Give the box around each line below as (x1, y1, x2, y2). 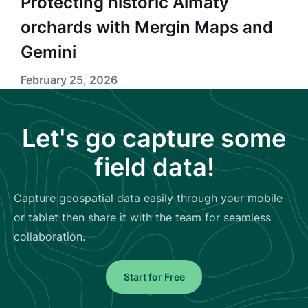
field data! (93, 151, 214, 182)
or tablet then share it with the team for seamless (14, 210, 271, 224)
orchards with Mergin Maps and (21, 16, 273, 37)
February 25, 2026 (21, 72, 118, 87)
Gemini (21, 41, 76, 62)
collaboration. (14, 229, 85, 243)
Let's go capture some (22, 122, 286, 153)
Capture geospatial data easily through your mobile (14, 190, 283, 205)
